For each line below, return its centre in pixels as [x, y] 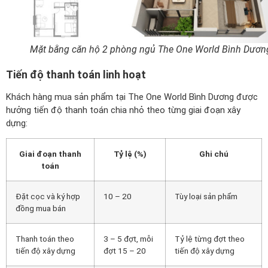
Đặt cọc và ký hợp [48, 196]
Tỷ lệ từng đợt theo [210, 238]
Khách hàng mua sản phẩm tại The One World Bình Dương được [132, 97]
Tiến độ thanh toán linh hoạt [76, 74]
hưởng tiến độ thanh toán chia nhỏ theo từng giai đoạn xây [123, 110]
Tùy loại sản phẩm [206, 196]
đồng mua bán [41, 208]
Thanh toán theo [45, 238]
